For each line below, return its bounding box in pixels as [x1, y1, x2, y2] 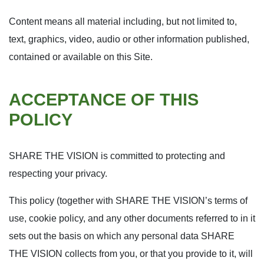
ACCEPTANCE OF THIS [9, 90, 199, 109]
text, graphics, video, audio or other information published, [9, 34, 249, 44]
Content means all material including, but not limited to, [9, 16, 237, 27]
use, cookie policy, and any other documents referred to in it [9, 213, 255, 223]
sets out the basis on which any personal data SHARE [9, 231, 235, 241]
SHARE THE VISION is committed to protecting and [9, 151, 225, 161]
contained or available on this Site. [9, 52, 153, 62]
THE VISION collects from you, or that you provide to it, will [9, 249, 253, 259]
